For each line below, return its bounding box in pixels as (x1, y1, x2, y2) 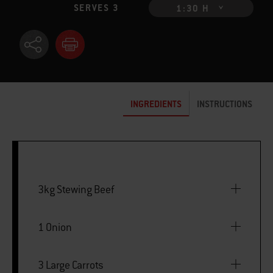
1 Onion (38, 220, 72, 234)
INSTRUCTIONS (197, 97, 252, 110)
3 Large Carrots (38, 258, 104, 272)
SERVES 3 (73, 2, 119, 14)
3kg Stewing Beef (38, 182, 115, 196)
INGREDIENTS (130, 97, 182, 110)
